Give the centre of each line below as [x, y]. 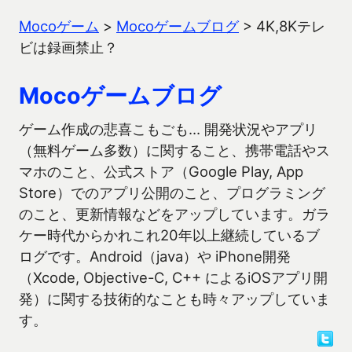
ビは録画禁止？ [68, 47]
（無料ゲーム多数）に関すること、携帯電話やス [174, 150]
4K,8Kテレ [291, 26]
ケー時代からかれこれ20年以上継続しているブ [169, 235]
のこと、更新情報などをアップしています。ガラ [174, 214]
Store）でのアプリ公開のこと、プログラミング [172, 192]
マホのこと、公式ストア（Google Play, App [161, 171]
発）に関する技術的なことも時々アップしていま [174, 299]
